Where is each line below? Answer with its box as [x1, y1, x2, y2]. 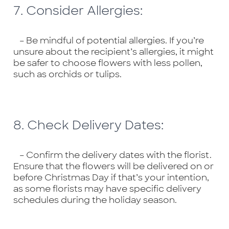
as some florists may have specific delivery [13, 182, 201, 194]
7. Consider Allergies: [13, 2, 143, 18]
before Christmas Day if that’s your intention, [13, 171, 209, 183]
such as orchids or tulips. [13, 68, 122, 80]
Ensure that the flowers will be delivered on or [13, 160, 214, 172]
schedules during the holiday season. [13, 194, 177, 205]
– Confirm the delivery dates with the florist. [13, 149, 212, 161]
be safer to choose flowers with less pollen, [13, 57, 202, 68]
